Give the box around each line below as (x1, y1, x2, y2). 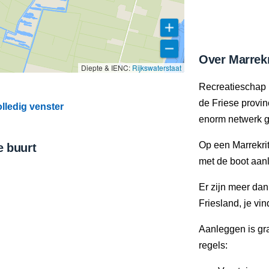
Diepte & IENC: (81, 62, 132, 73)
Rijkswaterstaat (132, 62, 181, 73)
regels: (199, 240, 228, 250)
